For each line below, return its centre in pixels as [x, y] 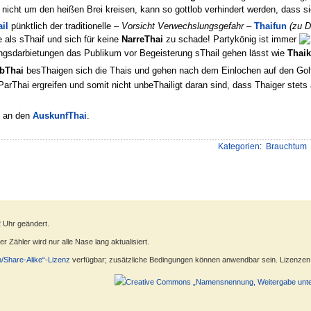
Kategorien [238, 147]
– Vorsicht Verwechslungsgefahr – [183, 26]
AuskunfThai [60, 115]
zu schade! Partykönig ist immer [231, 39]
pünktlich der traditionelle [61, 26]
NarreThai [142, 39]
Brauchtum [286, 147]
